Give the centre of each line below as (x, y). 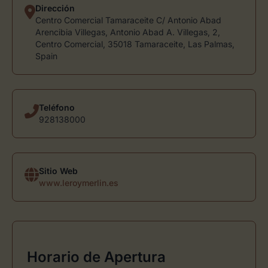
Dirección (55, 8)
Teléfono (57, 107)
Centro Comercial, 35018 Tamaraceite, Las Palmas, (135, 44)
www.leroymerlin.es (79, 183)
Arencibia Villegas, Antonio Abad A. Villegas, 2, (128, 32)
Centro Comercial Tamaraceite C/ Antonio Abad (128, 20)
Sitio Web (58, 171)
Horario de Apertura (96, 257)
